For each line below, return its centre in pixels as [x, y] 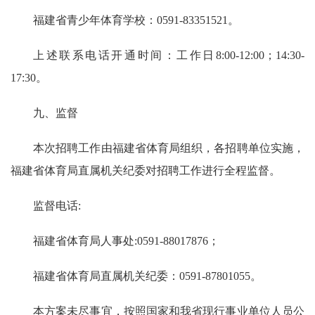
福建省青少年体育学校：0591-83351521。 [136, 20]
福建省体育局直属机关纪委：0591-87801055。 [147, 276]
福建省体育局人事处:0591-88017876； [126, 241]
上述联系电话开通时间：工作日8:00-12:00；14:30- [169, 55]
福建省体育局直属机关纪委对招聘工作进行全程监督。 [146, 171]
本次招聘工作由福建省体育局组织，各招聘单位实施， [169, 148]
